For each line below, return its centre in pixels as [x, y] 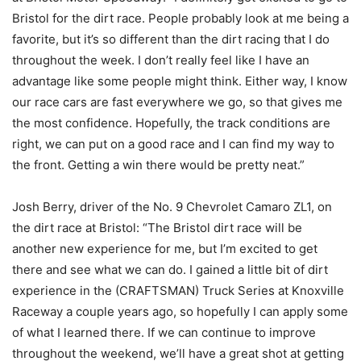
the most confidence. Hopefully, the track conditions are [171, 123]
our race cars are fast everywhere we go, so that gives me [177, 102]
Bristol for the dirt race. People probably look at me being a [180, 19]
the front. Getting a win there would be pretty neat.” [158, 165]
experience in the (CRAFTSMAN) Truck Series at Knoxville [178, 291]
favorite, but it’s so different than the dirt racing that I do [171, 39]
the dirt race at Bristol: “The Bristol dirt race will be [157, 228]
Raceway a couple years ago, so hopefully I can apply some [180, 312]
